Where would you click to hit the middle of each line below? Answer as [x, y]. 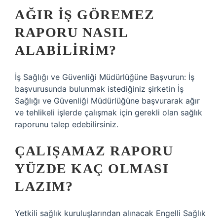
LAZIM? [44, 186]
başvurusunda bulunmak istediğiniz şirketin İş [99, 89]
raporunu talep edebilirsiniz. [67, 124]
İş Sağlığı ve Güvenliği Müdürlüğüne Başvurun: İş [105, 77]
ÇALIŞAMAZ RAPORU [94, 151]
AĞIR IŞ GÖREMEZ [85, 15]
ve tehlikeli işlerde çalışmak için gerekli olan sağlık [109, 112]
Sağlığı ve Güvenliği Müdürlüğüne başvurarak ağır [107, 101]
